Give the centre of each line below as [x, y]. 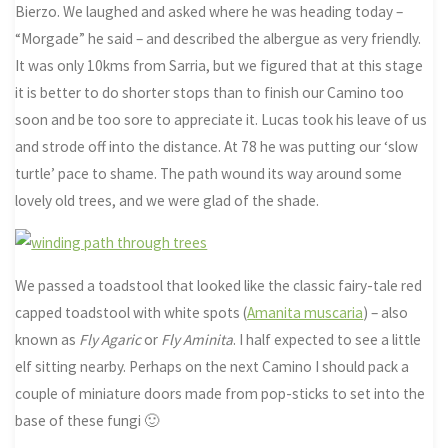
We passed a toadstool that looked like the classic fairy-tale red [219, 285]
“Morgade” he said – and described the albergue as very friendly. [218, 39]
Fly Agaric [110, 339]
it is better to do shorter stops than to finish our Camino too [210, 93]
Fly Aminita [197, 339]
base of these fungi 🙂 [87, 420]
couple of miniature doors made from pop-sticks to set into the [220, 393]
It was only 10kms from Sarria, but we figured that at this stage [219, 66]
